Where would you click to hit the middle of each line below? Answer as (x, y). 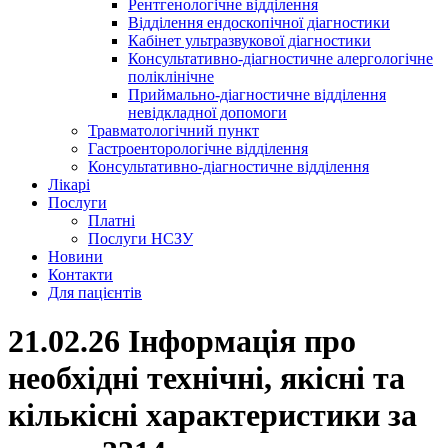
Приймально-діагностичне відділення (257, 94)
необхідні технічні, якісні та (206, 378)
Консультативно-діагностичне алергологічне (280, 58)
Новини (75, 256)
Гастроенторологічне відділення (198, 148)
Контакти (80, 274)
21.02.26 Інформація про (182, 341)
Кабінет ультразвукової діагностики (249, 40)
